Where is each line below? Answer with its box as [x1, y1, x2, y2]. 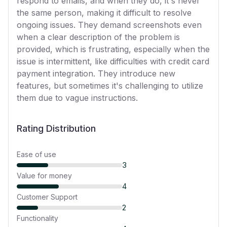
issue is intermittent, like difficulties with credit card [17, 56, 209, 66]
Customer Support [17, 193, 78, 201]
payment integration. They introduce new [17, 68, 175, 79]
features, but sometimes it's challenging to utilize [17, 81, 203, 91]
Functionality [17, 214, 58, 222]
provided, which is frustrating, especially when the [17, 44, 210, 54]
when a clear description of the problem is [17, 32, 180, 42]
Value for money [17, 171, 72, 180]
